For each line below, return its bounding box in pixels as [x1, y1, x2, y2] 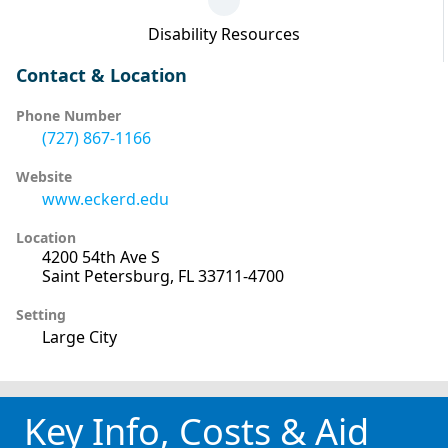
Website [16, 166, 72, 186]
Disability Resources [147, 22, 300, 45]
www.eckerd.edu [42, 187, 169, 210]
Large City [42, 325, 117, 348]
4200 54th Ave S [42, 245, 160, 268]
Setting [16, 304, 66, 324]
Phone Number [16, 105, 121, 125]
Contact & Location [16, 62, 187, 87]
